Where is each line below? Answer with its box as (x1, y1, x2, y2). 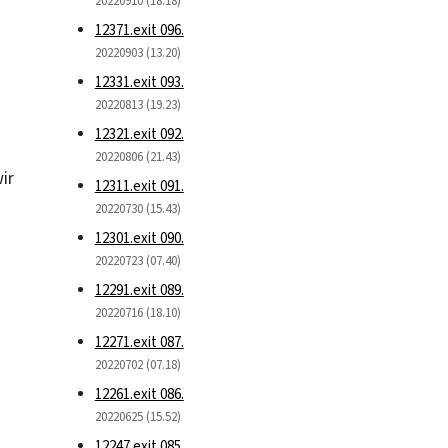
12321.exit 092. (94, 123, 184, 144)
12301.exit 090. (94, 227, 184, 248)
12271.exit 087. (94, 331, 184, 352)
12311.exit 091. (94, 175, 184, 196)
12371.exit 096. (94, 19, 184, 40)
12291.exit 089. (94, 279, 184, 300)
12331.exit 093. (94, 71, 184, 92)
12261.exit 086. (94, 383, 184, 404)
